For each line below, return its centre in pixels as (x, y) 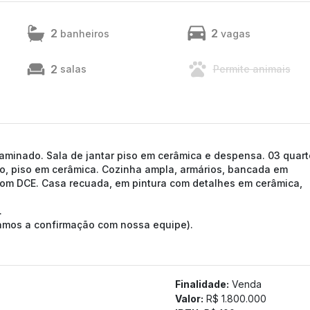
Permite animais (252, 69)
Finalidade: (202, 284)
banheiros (85, 33)
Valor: (189, 299)
